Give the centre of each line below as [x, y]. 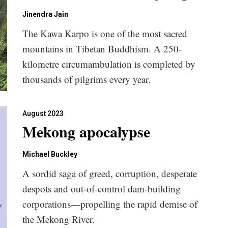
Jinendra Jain [45, 14]
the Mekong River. [59, 219]
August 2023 [43, 113]
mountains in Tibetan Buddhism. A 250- [102, 49]
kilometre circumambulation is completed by [109, 64]
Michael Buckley [50, 154]
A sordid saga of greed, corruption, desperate [110, 173]
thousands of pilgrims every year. [87, 79]
